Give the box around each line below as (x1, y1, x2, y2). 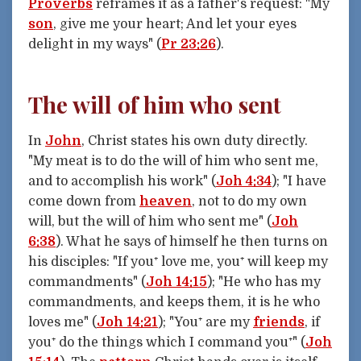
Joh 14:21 (97, 314, 158, 330)
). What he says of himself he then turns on (56, 234, 328, 249)
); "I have (272, 173, 326, 189)
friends (253, 314, 305, 330)
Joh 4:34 (216, 173, 272, 189)
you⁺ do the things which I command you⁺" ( (28, 334, 305, 350)
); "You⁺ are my (158, 314, 253, 330)
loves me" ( (28, 314, 97, 330)
